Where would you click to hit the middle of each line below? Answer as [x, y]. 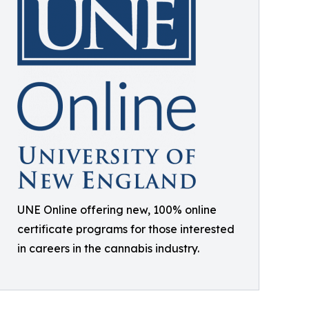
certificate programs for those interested [126, 229]
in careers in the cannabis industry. [108, 249]
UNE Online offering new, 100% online [117, 210]
